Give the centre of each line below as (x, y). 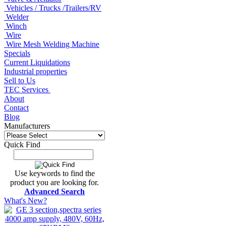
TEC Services (27, 89)
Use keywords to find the (54, 173)
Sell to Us (20, 80)
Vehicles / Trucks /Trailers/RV (54, 8)
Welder (17, 17)
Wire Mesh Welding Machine (53, 44)
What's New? (25, 200)
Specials (17, 53)
